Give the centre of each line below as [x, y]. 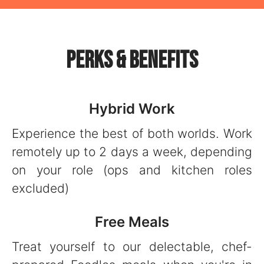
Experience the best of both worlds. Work [132, 133]
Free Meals [132, 222]
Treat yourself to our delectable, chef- [132, 247]
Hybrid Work [132, 109]
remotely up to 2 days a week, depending [132, 152]
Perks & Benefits [132, 61]
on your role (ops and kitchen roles [132, 170]
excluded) [40, 188]
